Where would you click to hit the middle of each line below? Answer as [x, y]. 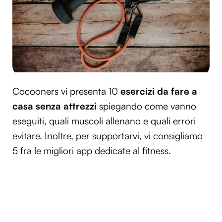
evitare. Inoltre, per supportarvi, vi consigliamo [108, 136]
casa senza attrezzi [55, 106]
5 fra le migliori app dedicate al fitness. [92, 150]
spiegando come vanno [146, 106]
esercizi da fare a [159, 91]
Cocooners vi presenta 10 [66, 91]
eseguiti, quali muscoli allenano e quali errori [104, 121]
